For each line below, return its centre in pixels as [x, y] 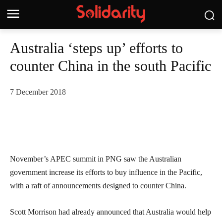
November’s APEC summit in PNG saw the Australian [96, 159]
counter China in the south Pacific [111, 66]
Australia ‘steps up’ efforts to [96, 48]
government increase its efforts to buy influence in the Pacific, [106, 172]
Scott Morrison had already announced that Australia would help [111, 212]
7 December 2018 [38, 92]
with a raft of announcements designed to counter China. [98, 186]
